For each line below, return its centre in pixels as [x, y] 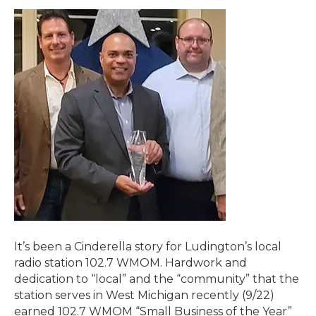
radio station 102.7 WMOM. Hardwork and [130, 263]
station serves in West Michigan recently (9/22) [144, 295]
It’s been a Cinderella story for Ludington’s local [148, 247]
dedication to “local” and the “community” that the [157, 279]
